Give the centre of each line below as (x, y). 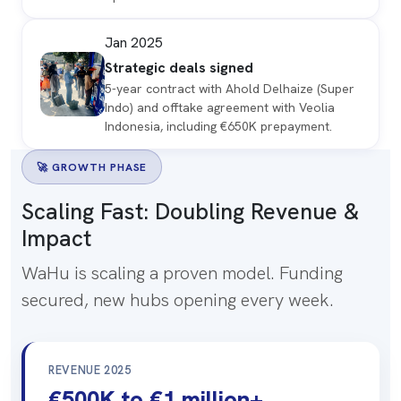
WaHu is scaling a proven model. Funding (182, 273)
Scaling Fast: (88, 212)
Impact (56, 239)
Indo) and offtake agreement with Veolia (220, 108)
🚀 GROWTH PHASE (92, 167)
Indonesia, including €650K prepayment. (218, 127)
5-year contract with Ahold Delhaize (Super (230, 89)
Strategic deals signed (179, 68)
